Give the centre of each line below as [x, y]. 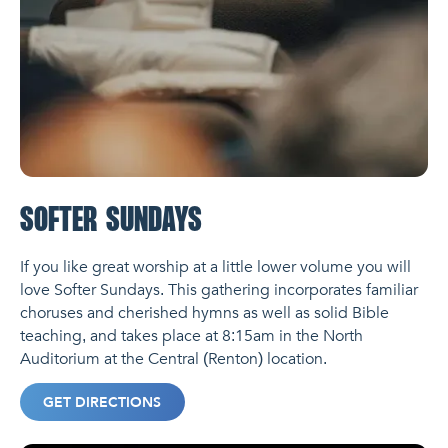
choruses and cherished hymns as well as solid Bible [204, 313]
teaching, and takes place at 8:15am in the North [191, 336]
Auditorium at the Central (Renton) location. [173, 359]
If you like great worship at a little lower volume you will [215, 267]
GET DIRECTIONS [102, 402]
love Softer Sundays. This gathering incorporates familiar [218, 290]
